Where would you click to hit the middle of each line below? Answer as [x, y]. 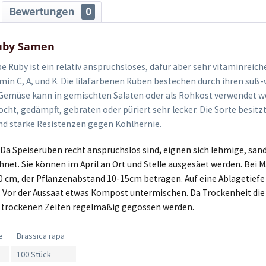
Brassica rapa [41, 236]
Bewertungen [42, 11]
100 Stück [34, 254]
